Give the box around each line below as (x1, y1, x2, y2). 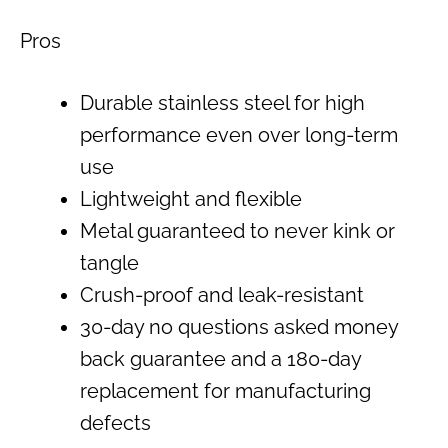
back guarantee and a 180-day (80, 346, 361, 371)
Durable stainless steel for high (80, 90, 365, 115)
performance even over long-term (80, 122, 398, 147)
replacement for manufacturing (80, 378, 371, 403)
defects (80, 410, 151, 435)
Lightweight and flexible (80, 186, 302, 211)
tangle (80, 250, 139, 275)
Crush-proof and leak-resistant (80, 282, 369, 307)
